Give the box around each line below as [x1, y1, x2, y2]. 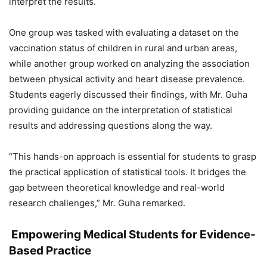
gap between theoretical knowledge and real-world [9, 182, 225, 194]
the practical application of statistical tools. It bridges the [9, 166, 246, 178]
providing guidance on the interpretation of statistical [9, 104, 232, 116]
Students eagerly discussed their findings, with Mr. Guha [9, 89, 247, 101]
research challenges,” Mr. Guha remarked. [9, 197, 185, 209]
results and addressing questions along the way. [9, 120, 212, 132]
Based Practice [9, 244, 91, 258]
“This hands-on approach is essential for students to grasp [9, 151, 256, 163]
